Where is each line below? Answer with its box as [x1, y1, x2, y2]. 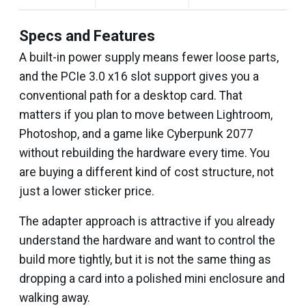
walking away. [19, 291, 90, 305]
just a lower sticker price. [19, 184, 154, 198]
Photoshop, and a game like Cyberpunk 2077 [19, 127, 253, 141]
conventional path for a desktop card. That [19, 89, 242, 102]
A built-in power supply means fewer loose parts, [19, 51, 279, 64]
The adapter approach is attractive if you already [19, 214, 275, 228]
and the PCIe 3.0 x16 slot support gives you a [19, 70, 259, 83]
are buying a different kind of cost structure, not [19, 165, 274, 179]
